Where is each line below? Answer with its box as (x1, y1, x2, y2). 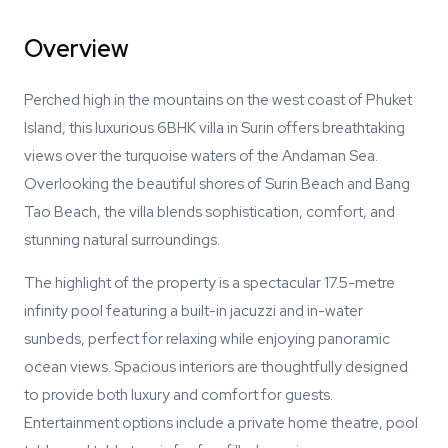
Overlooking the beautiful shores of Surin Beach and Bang (24, 174, 410, 194)
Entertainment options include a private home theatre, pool (24, 413, 418, 433)
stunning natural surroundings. (24, 230, 220, 250)
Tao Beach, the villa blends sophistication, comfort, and (24, 202, 395, 222)
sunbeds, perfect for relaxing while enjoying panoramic (24, 329, 390, 349)
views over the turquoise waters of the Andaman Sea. (24, 146, 378, 166)
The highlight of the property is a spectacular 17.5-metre (24, 273, 395, 293)
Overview (24, 33, 129, 64)
